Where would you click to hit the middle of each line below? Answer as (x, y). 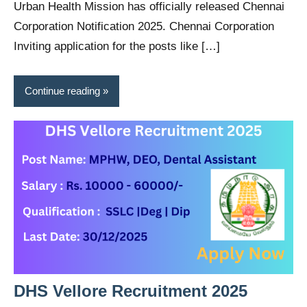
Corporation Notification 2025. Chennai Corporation (144, 27)
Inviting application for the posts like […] (117, 47)
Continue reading (62, 91)
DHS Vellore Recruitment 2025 (131, 291)
